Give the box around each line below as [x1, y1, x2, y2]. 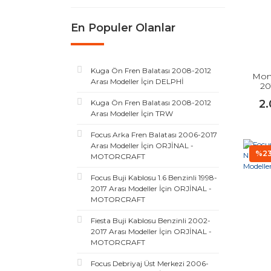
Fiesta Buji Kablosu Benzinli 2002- [91, 216, 211, 225]
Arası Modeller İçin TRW [91, 109, 173, 118]
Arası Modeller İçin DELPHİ [91, 77, 184, 86]
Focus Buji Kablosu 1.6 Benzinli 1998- [91, 173, 217, 182]
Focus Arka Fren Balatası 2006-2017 [91, 130, 217, 139]
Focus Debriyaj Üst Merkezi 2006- [91, 259, 209, 268]
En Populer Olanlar [71, 21, 175, 34]
